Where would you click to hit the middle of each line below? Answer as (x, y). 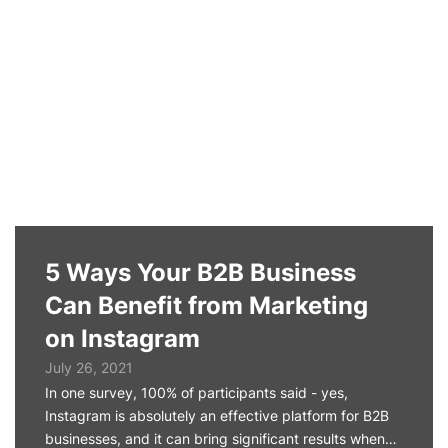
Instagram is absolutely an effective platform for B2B (217, 415)
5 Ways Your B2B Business (200, 272)
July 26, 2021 (89, 367)
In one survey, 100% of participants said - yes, (196, 392)
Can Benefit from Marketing (206, 305)
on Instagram (122, 338)
